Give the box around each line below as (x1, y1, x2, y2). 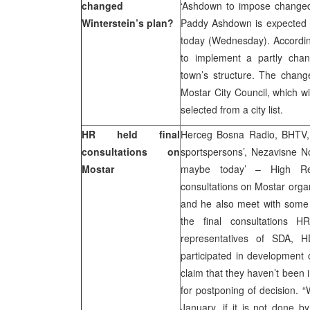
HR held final (82, 127, 180, 141)
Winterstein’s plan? (82, 16, 174, 30)
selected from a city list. (181, 102, 283, 116)
